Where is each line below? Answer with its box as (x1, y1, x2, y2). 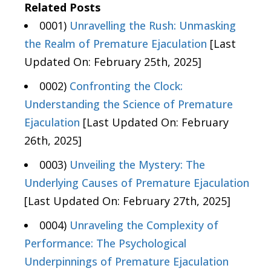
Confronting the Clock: (70, 78, 183, 93)
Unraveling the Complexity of (70, 217, 218, 232)
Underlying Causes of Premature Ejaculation (24, 175, 249, 190)
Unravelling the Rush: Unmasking (70, 18, 236, 33)
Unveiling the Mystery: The (70, 157, 205, 172)
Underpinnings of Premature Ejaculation (24, 253, 229, 269)
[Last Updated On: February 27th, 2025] (24, 193, 230, 208)
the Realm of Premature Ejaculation (24, 36, 207, 51)
